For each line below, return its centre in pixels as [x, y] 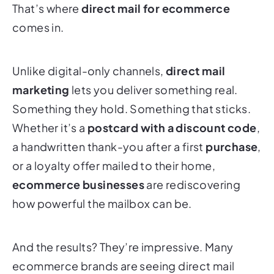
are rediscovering [193, 184]
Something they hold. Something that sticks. [132, 108]
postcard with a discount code [172, 127]
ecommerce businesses [78, 184]
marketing [41, 89]
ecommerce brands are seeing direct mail [124, 265]
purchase [232, 146]
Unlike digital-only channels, [89, 70]
